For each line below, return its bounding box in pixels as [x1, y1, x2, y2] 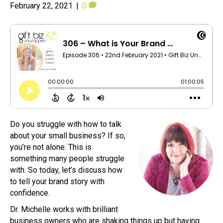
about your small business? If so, [10, 130, 125, 140]
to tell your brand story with [10, 176, 105, 186]
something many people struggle [10, 153, 124, 163]
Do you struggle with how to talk [10, 119, 121, 129]
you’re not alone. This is [10, 142, 92, 152]
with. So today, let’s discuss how [10, 165, 122, 175]
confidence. [10, 188, 50, 198]
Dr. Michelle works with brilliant [10, 204, 118, 214]
